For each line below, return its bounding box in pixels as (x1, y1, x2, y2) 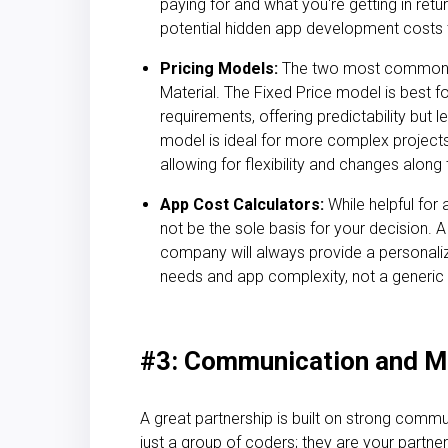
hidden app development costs (225, 18, 443, 38)
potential (160, 18, 225, 38)
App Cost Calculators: (160, 194, 324, 214)
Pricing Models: (160, 58, 278, 78)
